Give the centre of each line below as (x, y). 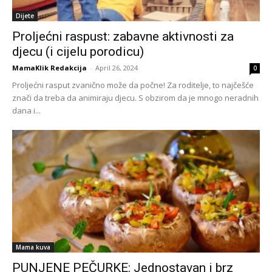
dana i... (26, 111)
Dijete (25, 16)
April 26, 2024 (117, 68)
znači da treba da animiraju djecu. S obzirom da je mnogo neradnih (135, 98)
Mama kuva (33, 247)
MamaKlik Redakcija (49, 68)
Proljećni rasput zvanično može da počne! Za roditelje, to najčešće (133, 85)
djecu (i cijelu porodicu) (78, 52)
